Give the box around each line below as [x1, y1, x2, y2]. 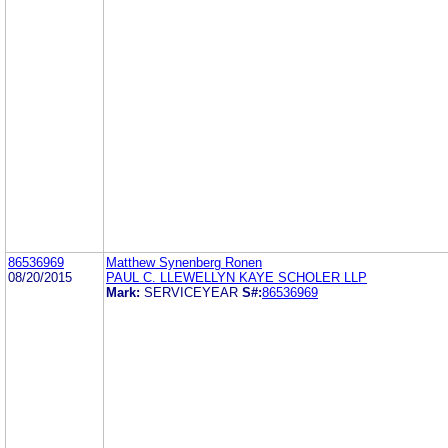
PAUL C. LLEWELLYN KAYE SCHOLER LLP [106, 269, 367, 285]
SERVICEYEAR [144, 284, 238, 300]
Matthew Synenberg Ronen [106, 254, 262, 270]
